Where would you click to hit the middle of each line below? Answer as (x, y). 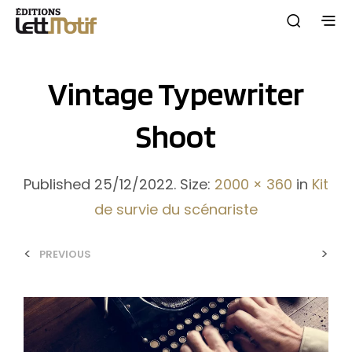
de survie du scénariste (176, 209)
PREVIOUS (65, 254)
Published (59, 184)
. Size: (194, 184)
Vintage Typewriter (176, 93)
